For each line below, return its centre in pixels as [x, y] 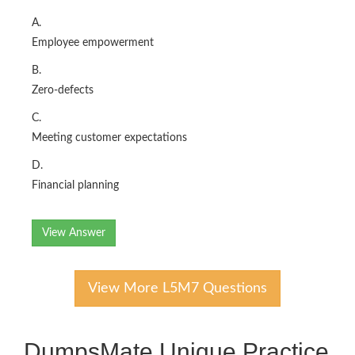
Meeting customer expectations [109, 138]
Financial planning [75, 186]
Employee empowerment [93, 43]
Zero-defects [63, 91]
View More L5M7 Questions [177, 289]
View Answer [74, 233]
